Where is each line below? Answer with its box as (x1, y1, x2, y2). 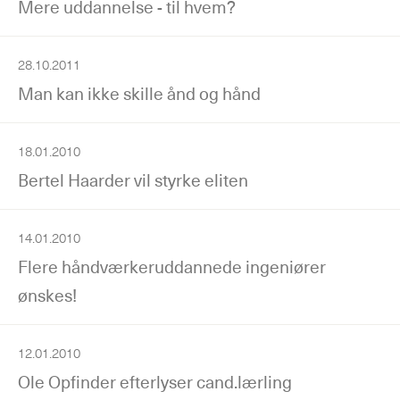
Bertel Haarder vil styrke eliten (18, 169, 248, 191)
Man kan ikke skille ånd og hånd (18, 82, 261, 104)
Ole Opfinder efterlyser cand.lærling (18, 371, 292, 393)
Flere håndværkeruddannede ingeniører (18, 255, 326, 278)
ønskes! (18, 284, 77, 306)
